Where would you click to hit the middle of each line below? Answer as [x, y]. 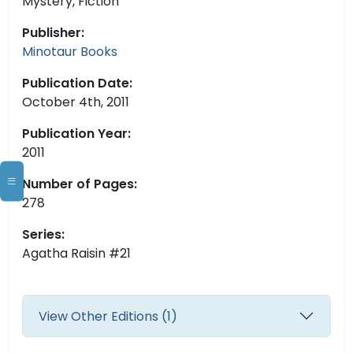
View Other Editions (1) [108, 316]
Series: [43, 235]
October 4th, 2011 [76, 102]
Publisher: [53, 33]
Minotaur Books [70, 52]
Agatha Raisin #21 [76, 254]
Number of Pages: [80, 184]
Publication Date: [77, 84]
